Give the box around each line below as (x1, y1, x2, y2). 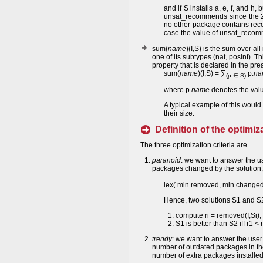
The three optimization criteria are (140, 141, 247, 150)
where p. (164, 86, 191, 95)
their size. (164, 109, 194, 118)
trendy (152, 235, 172, 244)
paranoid (152, 156, 181, 165)
